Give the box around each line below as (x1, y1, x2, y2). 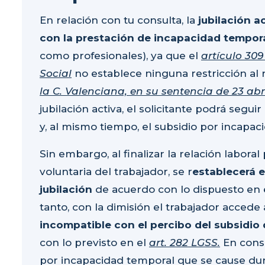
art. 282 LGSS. (149, 237, 220, 249)
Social (40, 67, 72, 80)
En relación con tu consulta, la (40, 14, 198, 27)
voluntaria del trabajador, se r (40, 166, 192, 178)
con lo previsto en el (40, 237, 149, 249)
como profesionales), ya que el (40, 50, 201, 62)
